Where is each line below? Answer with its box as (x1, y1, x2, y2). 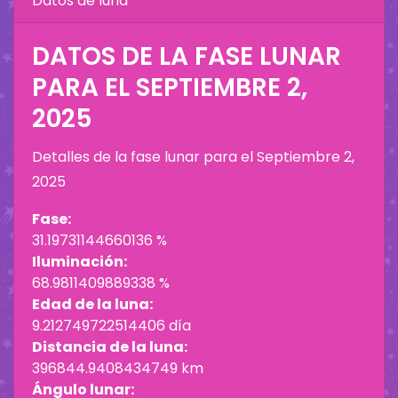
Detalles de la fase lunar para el (32, 147, 257, 168)
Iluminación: (32, 251, 127, 273)
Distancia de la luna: (32, 337, 187, 358)
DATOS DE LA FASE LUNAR (32, 39, 341, 75)
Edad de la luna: (32, 294, 153, 315)
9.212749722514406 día (32, 315, 191, 337)
